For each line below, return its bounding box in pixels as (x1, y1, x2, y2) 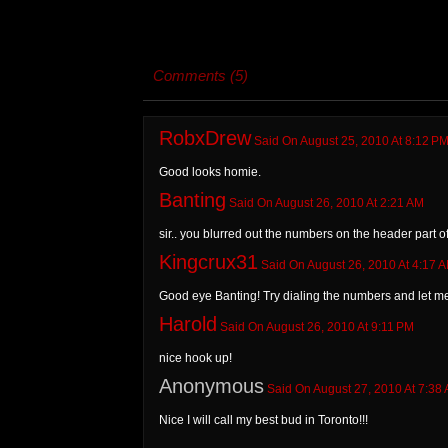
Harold (158, 312, 217, 335)
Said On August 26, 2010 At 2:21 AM (225, 195, 424, 210)
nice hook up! (158, 350, 232, 365)
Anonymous (158, 374, 264, 397)
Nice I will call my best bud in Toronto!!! (158, 412, 368, 427)
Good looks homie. (158, 164, 261, 179)
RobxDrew (158, 126, 251, 149)
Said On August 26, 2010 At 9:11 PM (216, 319, 414, 334)
